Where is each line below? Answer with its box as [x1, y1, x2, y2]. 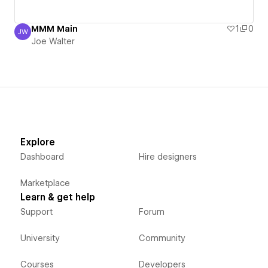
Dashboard [20, 152, 64, 162]
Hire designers [138, 152, 197, 162]
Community [138, 233, 185, 243]
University [20, 233, 60, 243]
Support [20, 207, 53, 217]
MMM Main [31, 24, 78, 34]
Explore [20, 137, 55, 148]
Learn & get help [20, 192, 95, 203]
